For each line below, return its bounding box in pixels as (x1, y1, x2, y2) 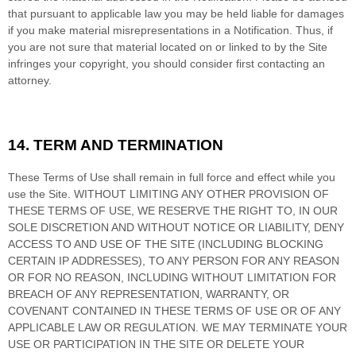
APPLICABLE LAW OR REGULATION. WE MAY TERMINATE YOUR (8, 320, 347, 334)
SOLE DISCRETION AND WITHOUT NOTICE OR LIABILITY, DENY (8, 220, 344, 234)
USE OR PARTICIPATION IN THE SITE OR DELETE (8, 337, 273, 350)
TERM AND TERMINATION (33, 136, 223, 153)
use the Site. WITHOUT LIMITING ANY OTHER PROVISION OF (8, 187, 329, 200)
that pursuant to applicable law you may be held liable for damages (8, 6, 344, 20)
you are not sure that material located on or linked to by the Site (8, 40, 327, 53)
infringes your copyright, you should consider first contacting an (8, 56, 325, 70)
